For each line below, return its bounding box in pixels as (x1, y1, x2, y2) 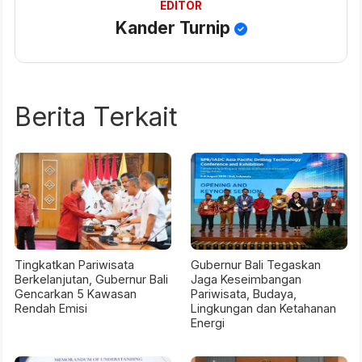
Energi (191, 316, 225, 330)
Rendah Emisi (15, 301, 87, 316)
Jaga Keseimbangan (191, 272, 301, 287)
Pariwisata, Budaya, (191, 287, 297, 301)
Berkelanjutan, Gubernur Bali (15, 272, 168, 287)
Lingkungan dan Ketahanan (191, 301, 336, 316)
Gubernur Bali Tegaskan (191, 258, 321, 272)
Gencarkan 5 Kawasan (15, 287, 137, 301)
